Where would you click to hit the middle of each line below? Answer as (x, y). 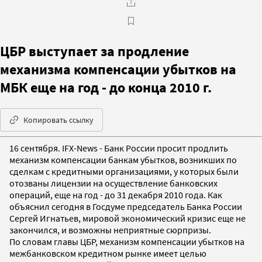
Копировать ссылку (58, 120)
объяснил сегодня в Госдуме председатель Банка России (126, 206)
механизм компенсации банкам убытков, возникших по (123, 159)
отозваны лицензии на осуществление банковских (113, 183)
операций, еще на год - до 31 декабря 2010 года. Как (116, 194)
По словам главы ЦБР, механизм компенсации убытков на (127, 241)
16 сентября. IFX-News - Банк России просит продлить (119, 148)
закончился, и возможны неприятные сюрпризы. (110, 230)
